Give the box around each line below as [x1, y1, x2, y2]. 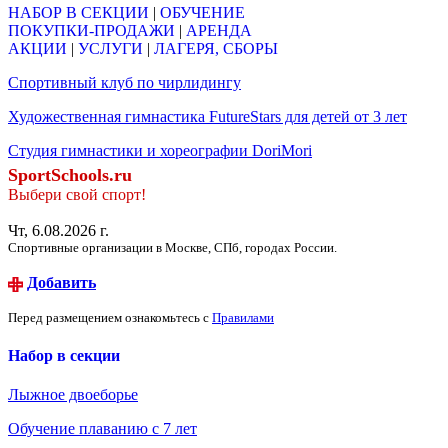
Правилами [212, 309, 274, 325]
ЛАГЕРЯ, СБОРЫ [154, 39, 278, 57]
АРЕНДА [186, 21, 252, 39]
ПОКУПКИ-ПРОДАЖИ [8, 21, 175, 39]
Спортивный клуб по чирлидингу [8, 73, 241, 91]
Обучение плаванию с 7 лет [8, 420, 197, 438]
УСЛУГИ [78, 39, 143, 57]
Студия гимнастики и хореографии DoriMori [8, 141, 312, 159]
